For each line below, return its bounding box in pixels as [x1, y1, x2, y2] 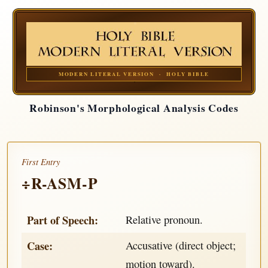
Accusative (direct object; [126, 238, 236, 253]
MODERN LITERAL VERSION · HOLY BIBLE [58, 69, 210, 78]
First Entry [22, 156, 61, 168]
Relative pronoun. [126, 212, 203, 227]
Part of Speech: [27, 212, 99, 229]
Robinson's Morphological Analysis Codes [29, 99, 239, 115]
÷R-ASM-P [22, 172, 98, 195]
